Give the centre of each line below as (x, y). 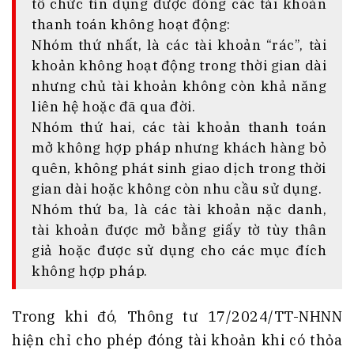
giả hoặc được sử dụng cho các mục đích (179, 250)
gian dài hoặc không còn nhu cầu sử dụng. (177, 189)
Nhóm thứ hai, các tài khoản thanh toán (179, 127)
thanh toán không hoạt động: (131, 24)
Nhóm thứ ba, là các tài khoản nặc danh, (179, 209)
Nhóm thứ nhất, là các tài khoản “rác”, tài (179, 45)
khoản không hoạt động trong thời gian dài (179, 66)
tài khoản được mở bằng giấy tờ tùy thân (179, 230)
